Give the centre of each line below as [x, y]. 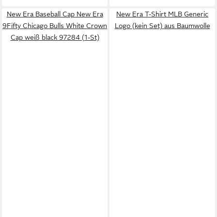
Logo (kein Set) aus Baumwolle [162, 25]
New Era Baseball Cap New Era [55, 14]
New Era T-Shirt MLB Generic [162, 14]
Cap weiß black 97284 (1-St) [55, 37]
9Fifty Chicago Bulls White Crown [55, 25]
